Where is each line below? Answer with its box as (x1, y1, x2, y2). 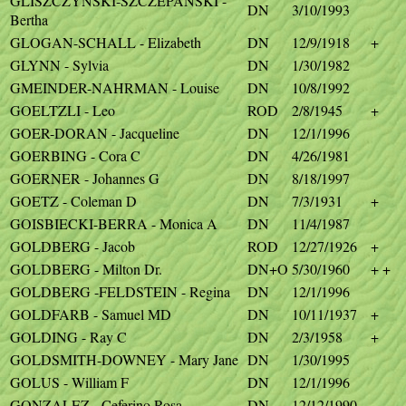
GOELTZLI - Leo (10, 101, 115, 120)
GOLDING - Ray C (10, 327, 127, 346)
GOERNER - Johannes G (10, 169, 159, 188)
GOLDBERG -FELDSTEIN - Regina (10, 282, 230, 301)
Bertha (10, 10, 48, 29)
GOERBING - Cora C (10, 146, 140, 165)
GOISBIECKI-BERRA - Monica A (10, 214, 217, 233)
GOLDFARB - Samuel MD (10, 304, 171, 324)
